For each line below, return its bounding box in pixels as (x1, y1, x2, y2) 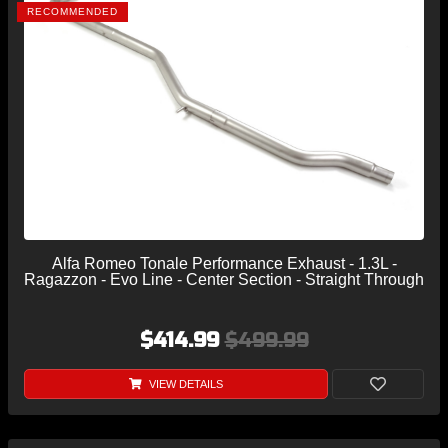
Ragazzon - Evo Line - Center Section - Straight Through (24, 270, 424, 288)
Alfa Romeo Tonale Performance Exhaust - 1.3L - (51, 254, 397, 272)
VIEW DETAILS (145, 377, 223, 390)
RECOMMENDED (27, 5, 118, 17)
